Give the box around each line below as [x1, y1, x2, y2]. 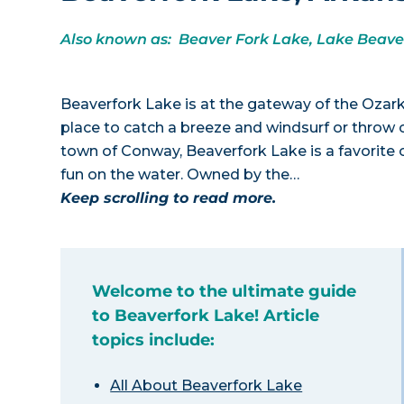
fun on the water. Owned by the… [60, 166, 300, 183]
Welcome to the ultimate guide [92, 281, 357, 301]
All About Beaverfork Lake [110, 377, 303, 394]
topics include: [92, 330, 216, 350]
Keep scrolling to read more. [60, 189, 277, 207]
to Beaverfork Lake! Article [92, 306, 320, 326]
